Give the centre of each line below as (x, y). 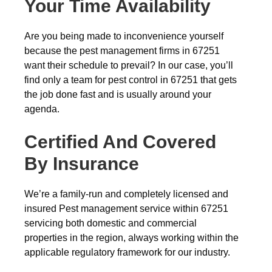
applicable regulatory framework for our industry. (127, 252)
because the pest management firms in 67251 (122, 51)
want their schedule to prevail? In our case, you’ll (129, 65)
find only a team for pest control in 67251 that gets (131, 80)
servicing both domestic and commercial (110, 223)
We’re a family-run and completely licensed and (126, 194)
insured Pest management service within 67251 (126, 209)
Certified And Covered (120, 142)
